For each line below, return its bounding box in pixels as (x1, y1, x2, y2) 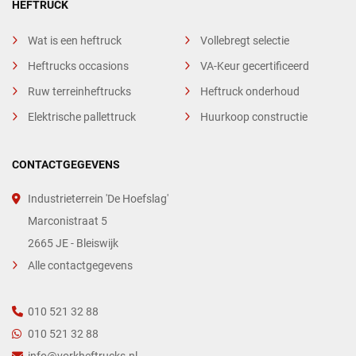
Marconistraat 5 (28, 215, 107, 227)
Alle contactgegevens (28, 259, 133, 272)
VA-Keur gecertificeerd (199, 60, 309, 72)
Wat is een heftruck (28, 34, 122, 47)
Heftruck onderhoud (199, 85, 300, 98)
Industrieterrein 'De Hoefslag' (28, 192, 168, 205)
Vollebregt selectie (199, 34, 289, 47)
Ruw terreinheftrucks (28, 85, 131, 98)
